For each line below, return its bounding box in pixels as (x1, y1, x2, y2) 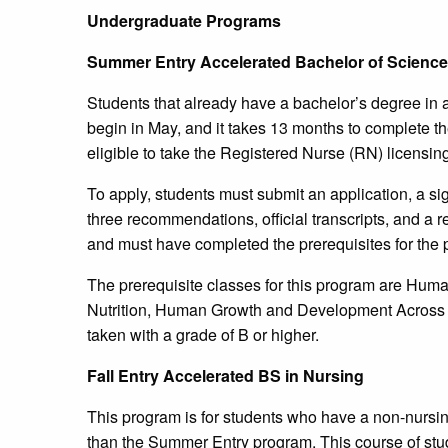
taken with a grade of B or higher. (87, 323, 319, 347)
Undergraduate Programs (87, 9, 281, 33)
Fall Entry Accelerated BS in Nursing (87, 364, 364, 388)
